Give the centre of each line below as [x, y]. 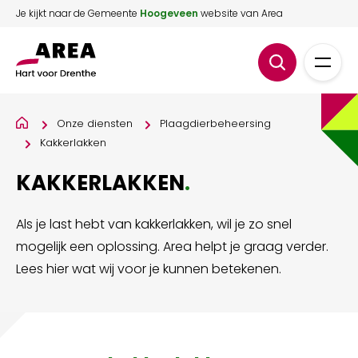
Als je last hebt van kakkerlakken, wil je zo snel [154, 224]
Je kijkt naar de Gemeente [78, 13]
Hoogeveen [169, 13]
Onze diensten [95, 123]
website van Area [241, 13]
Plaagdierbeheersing [215, 123]
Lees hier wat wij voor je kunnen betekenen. [149, 269]
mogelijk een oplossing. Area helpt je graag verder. [172, 247]
